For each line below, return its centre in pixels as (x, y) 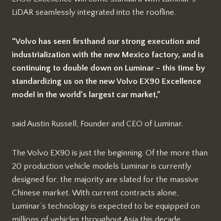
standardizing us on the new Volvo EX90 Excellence (107, 82)
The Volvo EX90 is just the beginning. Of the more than (110, 153)
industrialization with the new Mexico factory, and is (108, 55)
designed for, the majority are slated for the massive (105, 180)
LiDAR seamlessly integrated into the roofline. (94, 13)
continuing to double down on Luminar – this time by (109, 68)
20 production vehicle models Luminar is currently (102, 166)
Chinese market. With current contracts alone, (95, 193)
